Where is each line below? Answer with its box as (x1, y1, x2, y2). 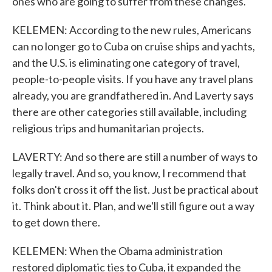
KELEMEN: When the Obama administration (12, 244, 223, 257)
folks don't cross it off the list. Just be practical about (12, 183, 259, 196)
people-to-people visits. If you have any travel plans (12, 72, 253, 86)
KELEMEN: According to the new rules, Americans (12, 23, 251, 36)
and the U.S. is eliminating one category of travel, (12, 56, 240, 69)
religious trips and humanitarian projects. (12, 121, 204, 135)
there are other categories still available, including (12, 105, 246, 118)
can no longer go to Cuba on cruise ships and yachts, (12, 39, 255, 53)
